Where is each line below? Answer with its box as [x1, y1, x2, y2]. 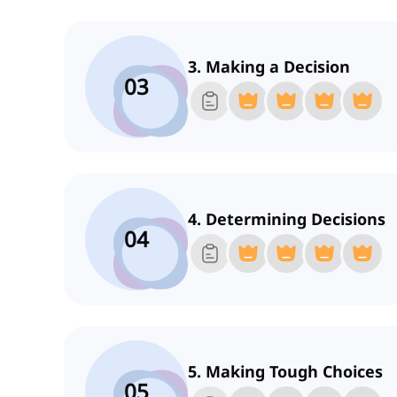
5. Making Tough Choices [188, 361, 383, 383]
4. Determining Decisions [188, 208, 385, 230]
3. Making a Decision [188, 56, 350, 78]
